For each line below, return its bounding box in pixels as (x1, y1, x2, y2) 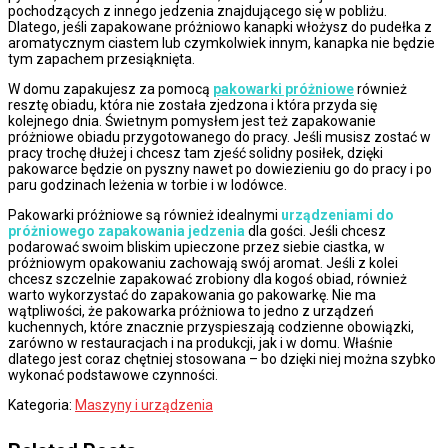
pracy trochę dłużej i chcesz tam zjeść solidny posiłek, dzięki (8, 144, 383, 161)
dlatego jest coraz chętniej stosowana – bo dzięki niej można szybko (8, 350, 436, 367)
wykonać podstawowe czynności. (8, 366, 218, 383)
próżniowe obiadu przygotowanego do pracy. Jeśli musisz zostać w (8, 128, 431, 145)
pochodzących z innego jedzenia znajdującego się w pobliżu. (8, 2, 387, 19)
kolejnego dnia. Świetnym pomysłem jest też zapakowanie (8, 112, 376, 129)
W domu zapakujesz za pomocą (8, 80, 213, 97)
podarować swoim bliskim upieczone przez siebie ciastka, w (8, 238, 385, 255)
